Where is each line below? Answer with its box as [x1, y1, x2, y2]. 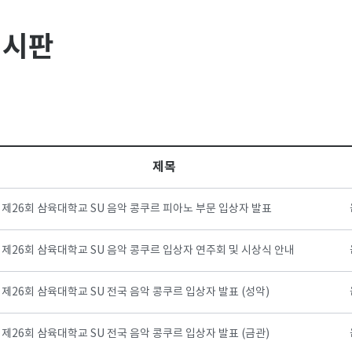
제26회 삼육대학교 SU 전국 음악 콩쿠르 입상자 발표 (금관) [2, 327, 269, 340]
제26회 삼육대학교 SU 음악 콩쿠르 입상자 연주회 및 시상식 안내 [2, 244, 295, 257]
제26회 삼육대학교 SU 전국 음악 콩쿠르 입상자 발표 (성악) [2, 285, 269, 299]
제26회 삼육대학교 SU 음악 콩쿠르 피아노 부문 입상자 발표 [2, 202, 272, 215]
